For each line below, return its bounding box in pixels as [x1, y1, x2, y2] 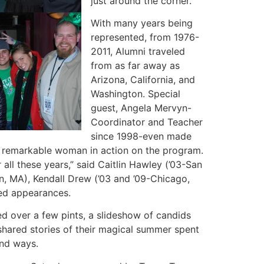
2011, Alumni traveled [91, 45, 185, 57]
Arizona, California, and [91, 73, 195, 85]
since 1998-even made [91, 130, 192, 142]
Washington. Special [91, 87, 180, 100]
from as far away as [91, 59, 180, 71]
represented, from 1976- [91, 31, 199, 43]
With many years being [91, 16, 193, 29]
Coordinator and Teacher [91, 115, 203, 128]
